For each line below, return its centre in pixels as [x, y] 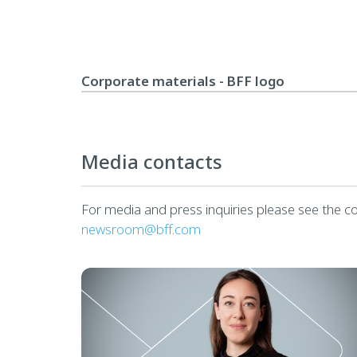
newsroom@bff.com [141, 229]
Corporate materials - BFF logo [182, 80]
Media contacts [151, 161]
